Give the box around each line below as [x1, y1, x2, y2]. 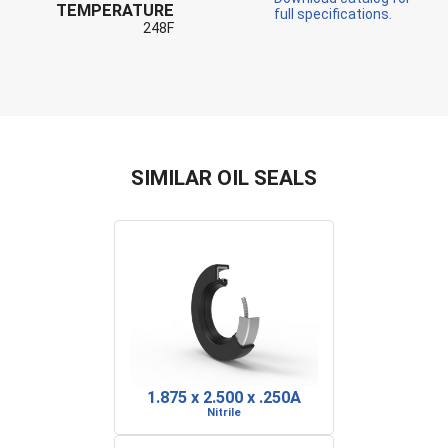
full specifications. [274, 6, 392, 22]
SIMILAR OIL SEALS [131, 166, 317, 190]
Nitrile [207, 406, 241, 419]
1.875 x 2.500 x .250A [147, 388, 301, 407]
